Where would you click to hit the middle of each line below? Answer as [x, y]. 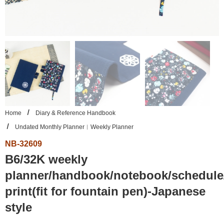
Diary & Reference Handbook [75, 113]
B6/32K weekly [46, 159]
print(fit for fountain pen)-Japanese [105, 191]
